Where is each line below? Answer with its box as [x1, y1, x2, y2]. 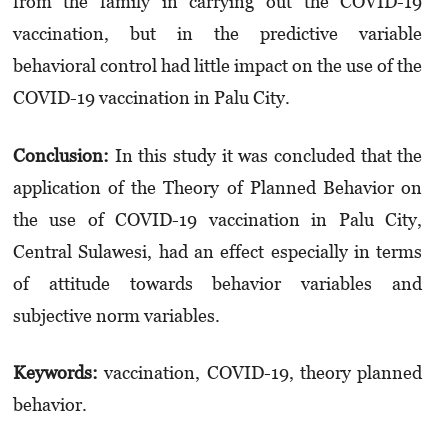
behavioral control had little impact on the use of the [12, 54, 423, 76]
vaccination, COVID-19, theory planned [104, 362, 423, 384]
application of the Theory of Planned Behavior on [12, 176, 423, 198]
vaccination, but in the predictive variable [12, 22, 423, 44]
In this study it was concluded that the [114, 144, 423, 166]
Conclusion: [12, 144, 115, 166]
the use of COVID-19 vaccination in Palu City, [12, 208, 423, 230]
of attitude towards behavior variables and [12, 272, 423, 294]
